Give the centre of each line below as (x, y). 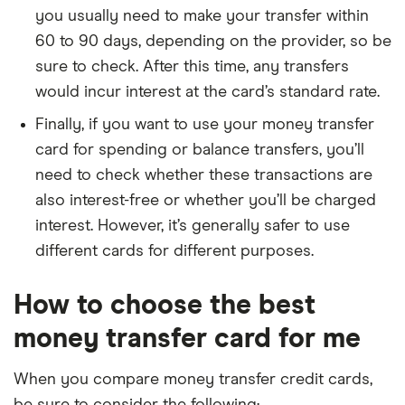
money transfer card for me (187, 339)
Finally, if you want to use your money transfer (205, 124)
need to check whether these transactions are (204, 175)
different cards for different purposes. (174, 251)
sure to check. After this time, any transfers (192, 66)
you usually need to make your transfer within (202, 16)
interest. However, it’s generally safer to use (193, 226)
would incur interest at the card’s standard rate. (207, 92)
